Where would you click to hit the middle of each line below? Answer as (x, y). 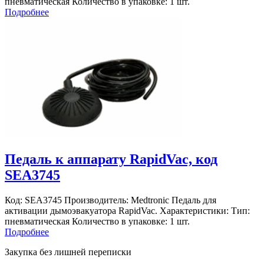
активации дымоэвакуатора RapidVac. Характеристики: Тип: (127, 210)
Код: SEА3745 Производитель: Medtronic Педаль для (110, 200)
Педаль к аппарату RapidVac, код (111, 159)
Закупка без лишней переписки (68, 252)
